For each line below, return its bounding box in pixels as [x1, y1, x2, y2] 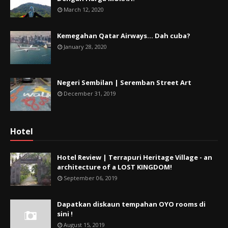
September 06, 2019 [64, 174, 118, 182]
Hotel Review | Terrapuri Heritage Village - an [57, 153, 212, 162]
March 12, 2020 [64, 6, 104, 14]
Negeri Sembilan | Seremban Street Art [57, 78, 191, 88]
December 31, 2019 [64, 90, 116, 98]
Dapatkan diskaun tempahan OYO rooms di [57, 199, 206, 209]
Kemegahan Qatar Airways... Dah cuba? [57, 31, 190, 41]
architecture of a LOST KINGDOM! [57, 162, 172, 172]
